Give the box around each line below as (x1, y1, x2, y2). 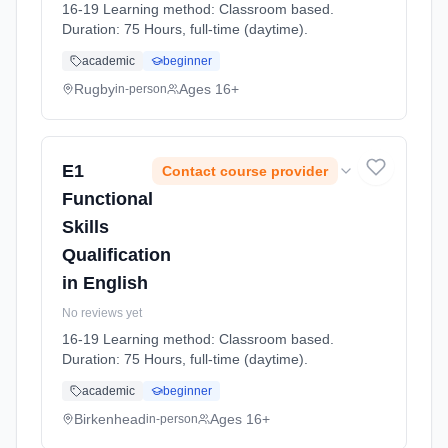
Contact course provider (162, 163, 328, 179)
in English (62, 273, 148, 293)
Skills (62, 217, 109, 237)
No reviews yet (62, 306, 142, 320)
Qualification (62, 245, 171, 265)
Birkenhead (74, 411, 146, 427)
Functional (62, 189, 153, 209)
